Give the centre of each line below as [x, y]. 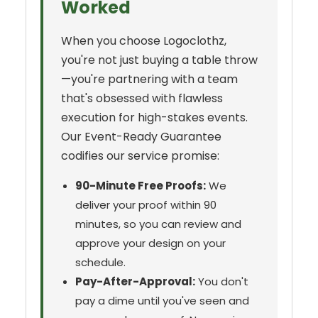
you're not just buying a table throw [159, 60]
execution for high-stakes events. [154, 118]
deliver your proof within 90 [146, 205]
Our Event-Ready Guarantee [141, 137]
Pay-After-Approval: [135, 282]
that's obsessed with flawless [142, 99]
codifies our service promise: [140, 156]
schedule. [100, 263]
